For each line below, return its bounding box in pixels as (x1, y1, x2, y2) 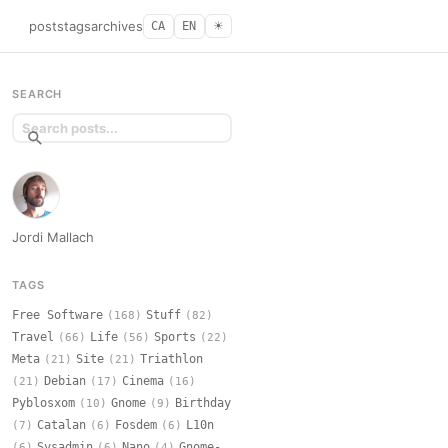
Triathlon (140, 352, 203, 367)
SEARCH (12, 87, 63, 101)
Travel (12, 330, 54, 345)
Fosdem (115, 418, 157, 433)
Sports (154, 330, 196, 345)
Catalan (37, 418, 86, 433)
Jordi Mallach (12, 228, 94, 245)
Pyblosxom (12, 396, 75, 411)
